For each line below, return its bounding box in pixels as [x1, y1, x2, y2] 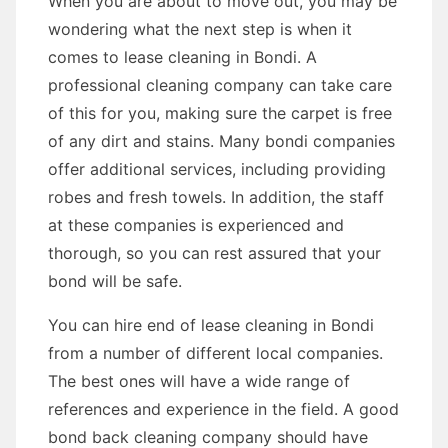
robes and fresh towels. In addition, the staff [48, 187, 384, 207]
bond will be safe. [48, 271, 182, 291]
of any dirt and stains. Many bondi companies [48, 131, 395, 151]
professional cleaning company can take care [48, 75, 392, 95]
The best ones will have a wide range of [48, 371, 350, 391]
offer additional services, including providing [48, 159, 386, 179]
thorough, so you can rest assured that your [48, 243, 381, 263]
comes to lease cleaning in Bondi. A [48, 47, 317, 67]
